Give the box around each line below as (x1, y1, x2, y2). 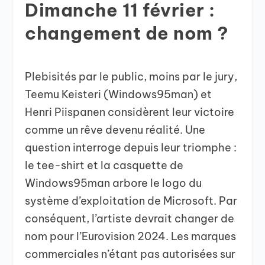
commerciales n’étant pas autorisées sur (25, 247, 236, 261)
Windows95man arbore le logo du (25, 176, 202, 190)
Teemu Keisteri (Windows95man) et (25, 87, 212, 101)
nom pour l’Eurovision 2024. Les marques (25, 229, 237, 243)
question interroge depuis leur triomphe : (25, 140, 237, 154)
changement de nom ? (25, 21, 229, 44)
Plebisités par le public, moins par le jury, (25, 69, 238, 83)
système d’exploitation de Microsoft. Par (25, 193, 238, 208)
